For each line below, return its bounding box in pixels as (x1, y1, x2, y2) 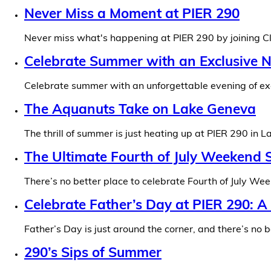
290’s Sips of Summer (24, 247, 162, 261)
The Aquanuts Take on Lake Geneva (24, 103, 256, 118)
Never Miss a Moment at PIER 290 (24, 8, 240, 22)
